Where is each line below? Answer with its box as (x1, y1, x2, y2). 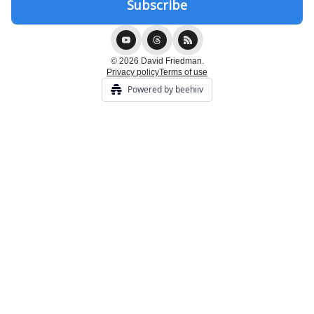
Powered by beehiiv (128, 83, 203, 95)
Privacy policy (107, 67, 159, 77)
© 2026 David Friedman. (110, 56, 204, 66)
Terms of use (159, 67, 207, 77)
